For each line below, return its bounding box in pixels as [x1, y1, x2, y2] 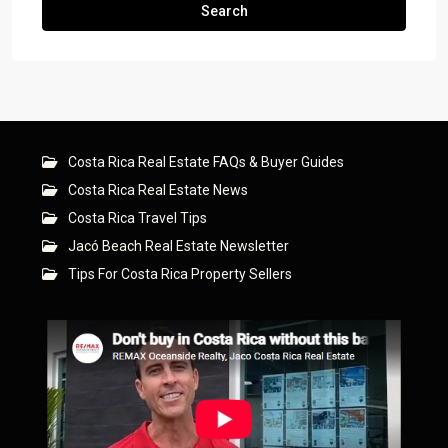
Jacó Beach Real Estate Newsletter [68, 238, 289, 255]
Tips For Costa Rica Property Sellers [68, 266, 292, 283]
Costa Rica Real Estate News [68, 182, 248, 199]
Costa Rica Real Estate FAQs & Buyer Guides [68, 154, 344, 171]
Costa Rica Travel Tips [68, 210, 207, 227]
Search [200, 3, 248, 20]
